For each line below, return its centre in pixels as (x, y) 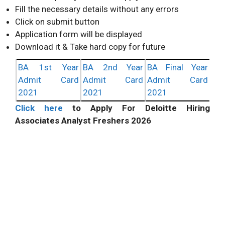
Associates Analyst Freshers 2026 (83, 120)
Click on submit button (57, 21)
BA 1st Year (48, 67)
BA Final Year (178, 67)
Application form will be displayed (79, 34)
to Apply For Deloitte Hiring (141, 108)
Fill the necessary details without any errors (97, 9)
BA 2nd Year (113, 67)
